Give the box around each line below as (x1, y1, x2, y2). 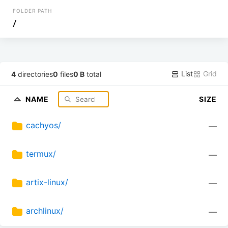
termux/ (26, 149, 56, 159)
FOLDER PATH (13, 8, 52, 14)
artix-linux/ (26, 177, 68, 188)
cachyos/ (26, 120, 61, 131)
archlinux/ (26, 206, 64, 216)
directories (16, 69, 53, 78)
